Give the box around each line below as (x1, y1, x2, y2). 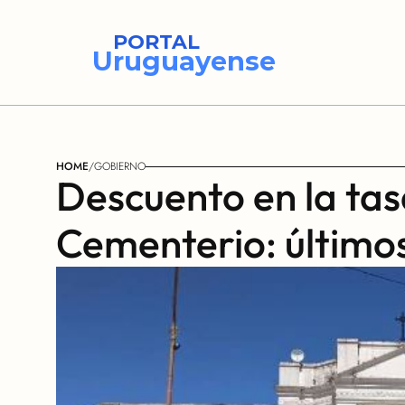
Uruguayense (92, 45, 276, 77)
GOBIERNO (94, 158, 146, 174)
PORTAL (113, 30, 200, 54)
